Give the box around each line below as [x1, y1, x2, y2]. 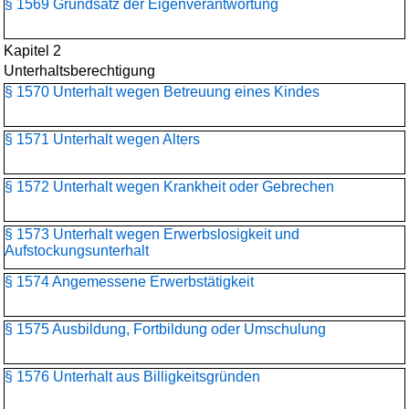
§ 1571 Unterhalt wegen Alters [5, 131, 200, 147]
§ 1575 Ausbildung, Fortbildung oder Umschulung [5, 321, 326, 337]
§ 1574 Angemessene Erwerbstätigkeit [5, 274, 254, 289]
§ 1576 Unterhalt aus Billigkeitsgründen [5, 369, 260, 384]
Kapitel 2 [4, 43, 61, 58]
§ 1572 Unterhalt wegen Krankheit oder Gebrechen [5, 179, 334, 194]
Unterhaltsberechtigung [4, 63, 155, 79]
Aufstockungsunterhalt [5, 243, 149, 258]
